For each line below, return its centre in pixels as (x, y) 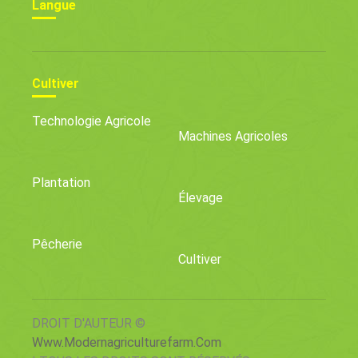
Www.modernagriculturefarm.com (127, 342)
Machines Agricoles (233, 136)
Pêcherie (57, 244)
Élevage (201, 198)
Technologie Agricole (91, 121)
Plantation (61, 183)
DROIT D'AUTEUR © (89, 323)
